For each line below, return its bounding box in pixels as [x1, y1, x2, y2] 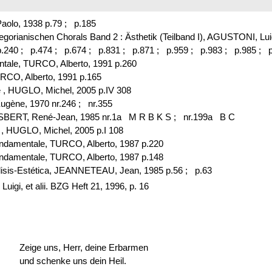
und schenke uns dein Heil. [19, 255, 126, 266]
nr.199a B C [180, 112, 235, 123]
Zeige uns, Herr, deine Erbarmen [19, 242, 148, 253]
